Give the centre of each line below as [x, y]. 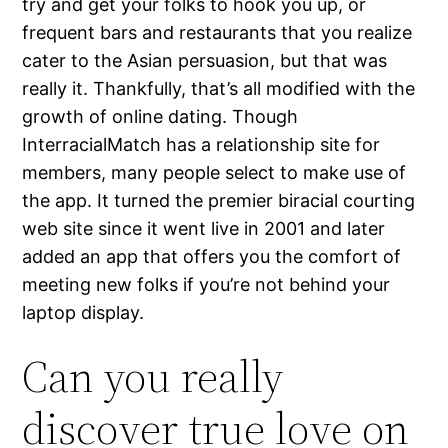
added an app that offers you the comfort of [212, 257]
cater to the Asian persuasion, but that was [205, 61]
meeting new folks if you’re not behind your [206, 285]
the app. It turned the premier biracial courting [219, 201]
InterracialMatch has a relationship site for [201, 145]
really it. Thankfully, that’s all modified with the [219, 89]
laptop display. [83, 313]
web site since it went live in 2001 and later [204, 229]
